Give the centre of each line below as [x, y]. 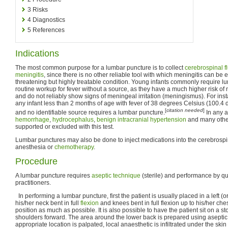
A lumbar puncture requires [53, 175]
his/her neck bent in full [48, 203]
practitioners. [33, 182]
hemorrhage [32, 119]
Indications [37, 53]
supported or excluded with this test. [65, 126]
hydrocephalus [73, 119]
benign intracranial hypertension [141, 119]
